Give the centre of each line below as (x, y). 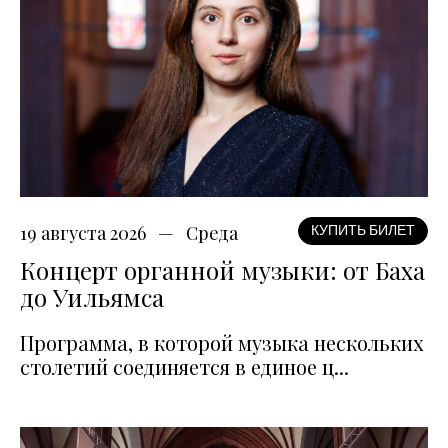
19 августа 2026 (83, 232)
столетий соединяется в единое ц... (184, 366)
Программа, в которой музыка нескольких (221, 342)
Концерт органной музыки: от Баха (222, 269)
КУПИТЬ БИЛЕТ (363, 230)
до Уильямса (92, 296)
